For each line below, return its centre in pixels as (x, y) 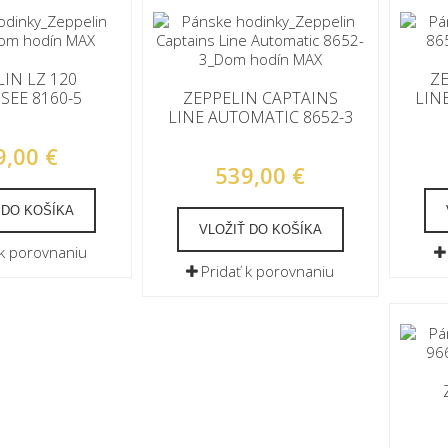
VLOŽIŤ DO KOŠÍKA (260, 229)
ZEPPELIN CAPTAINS (260, 98)
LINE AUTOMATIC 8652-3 (260, 117)
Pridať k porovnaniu (268, 271)
